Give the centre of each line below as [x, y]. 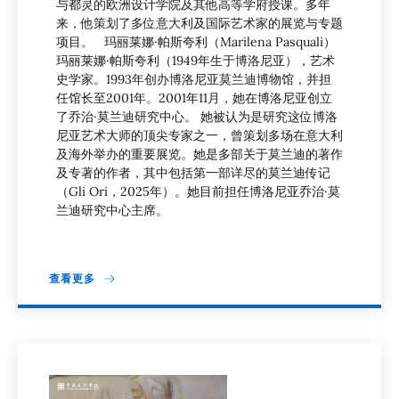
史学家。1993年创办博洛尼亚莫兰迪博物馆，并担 [194, 80]
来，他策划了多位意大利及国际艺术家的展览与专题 [199, 24]
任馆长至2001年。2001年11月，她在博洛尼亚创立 [194, 98]
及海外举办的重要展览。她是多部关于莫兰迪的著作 [199, 155]
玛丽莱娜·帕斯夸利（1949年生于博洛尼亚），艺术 [195, 61]
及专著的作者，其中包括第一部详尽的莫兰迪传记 [193, 173]
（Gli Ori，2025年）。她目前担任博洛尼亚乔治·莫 [198, 192]
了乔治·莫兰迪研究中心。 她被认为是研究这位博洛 [197, 117]
